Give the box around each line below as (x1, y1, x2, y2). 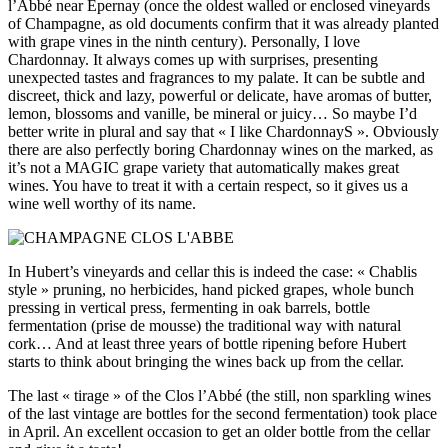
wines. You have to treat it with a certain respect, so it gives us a (8, 177, 408, 195)
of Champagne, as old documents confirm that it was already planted (8, 15, 439, 33)
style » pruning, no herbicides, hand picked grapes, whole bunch (8, 281, 414, 299)
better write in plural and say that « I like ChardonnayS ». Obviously (8, 123, 439, 141)
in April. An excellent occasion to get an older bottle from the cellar (8, 423, 430, 441)
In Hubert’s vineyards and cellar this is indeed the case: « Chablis (8, 263, 417, 281)
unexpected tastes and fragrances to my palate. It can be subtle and (8, 69, 425, 87)
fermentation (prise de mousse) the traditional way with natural (8, 317, 401, 335)
